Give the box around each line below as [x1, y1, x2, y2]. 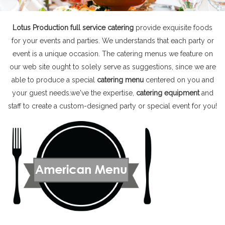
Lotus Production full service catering [13, 23, 134, 32]
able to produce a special [11, 75, 97, 84]
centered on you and [145, 75, 214, 84]
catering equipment [136, 88, 201, 97]
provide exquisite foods [134, 23, 212, 32]
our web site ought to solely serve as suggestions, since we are [9, 62, 216, 71]
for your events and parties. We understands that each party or [11, 36, 214, 45]
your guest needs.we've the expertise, [12, 88, 136, 97]
